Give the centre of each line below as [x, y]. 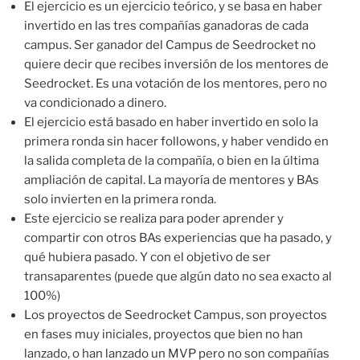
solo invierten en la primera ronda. [120, 199]
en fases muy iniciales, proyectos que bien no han [164, 334]
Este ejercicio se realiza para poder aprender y [154, 218]
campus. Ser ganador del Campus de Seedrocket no [170, 45]
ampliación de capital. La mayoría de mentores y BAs [172, 180]
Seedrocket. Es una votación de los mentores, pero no [176, 83]
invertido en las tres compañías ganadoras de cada [166, 25]
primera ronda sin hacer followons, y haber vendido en [176, 141]
